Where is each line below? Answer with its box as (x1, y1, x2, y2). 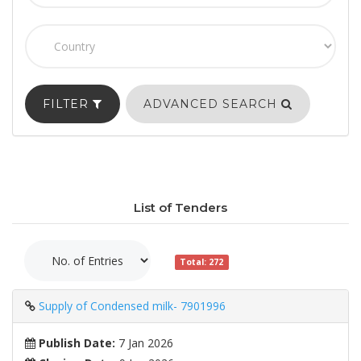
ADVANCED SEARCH (143, 97, 281, 112)
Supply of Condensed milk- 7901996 (39, 298, 226, 314)
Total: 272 (180, 255, 224, 268)
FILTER (43, 97, 93, 112)
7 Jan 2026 (115, 335, 173, 351)
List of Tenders (134, 200, 227, 216)
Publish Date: (35, 335, 115, 351)
